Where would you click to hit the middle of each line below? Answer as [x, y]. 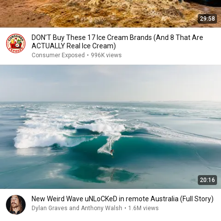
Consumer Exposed [58, 55]
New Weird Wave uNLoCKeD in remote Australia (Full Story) [123, 199]
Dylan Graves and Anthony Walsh [77, 208]
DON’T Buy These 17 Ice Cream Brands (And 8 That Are [117, 37]
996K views [106, 55]
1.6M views [144, 208]
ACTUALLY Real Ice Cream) [74, 46]
